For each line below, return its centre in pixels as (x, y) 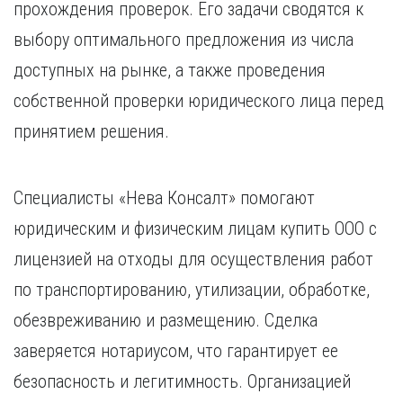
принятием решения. (94, 131)
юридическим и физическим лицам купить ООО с (195, 228)
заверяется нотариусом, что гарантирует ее (176, 351)
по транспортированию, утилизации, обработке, (192, 290)
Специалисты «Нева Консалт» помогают (164, 198)
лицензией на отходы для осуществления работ (193, 259)
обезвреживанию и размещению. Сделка (166, 320)
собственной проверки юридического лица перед (199, 101)
